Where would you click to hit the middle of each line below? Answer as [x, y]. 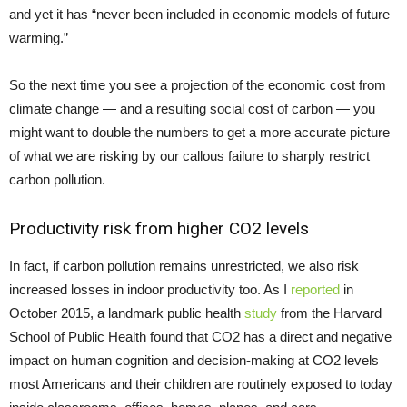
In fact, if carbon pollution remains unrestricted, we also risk [184, 266]
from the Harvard [329, 313]
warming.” [39, 38]
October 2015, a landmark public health [127, 313]
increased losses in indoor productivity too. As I [150, 290]
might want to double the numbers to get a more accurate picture [199, 133]
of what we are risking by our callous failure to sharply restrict [189, 156]
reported [315, 290]
